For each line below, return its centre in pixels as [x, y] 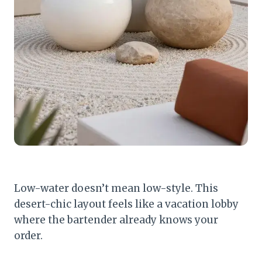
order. [28, 235]
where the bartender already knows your [116, 220]
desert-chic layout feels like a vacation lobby [126, 204]
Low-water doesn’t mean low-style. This [116, 188]
